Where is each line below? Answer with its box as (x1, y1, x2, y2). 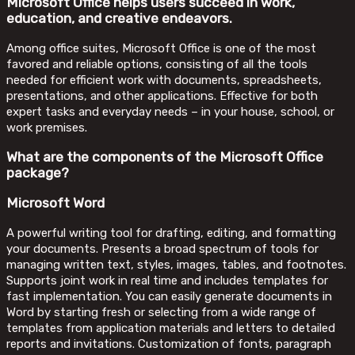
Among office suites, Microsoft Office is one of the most (6, 40, 316, 55)
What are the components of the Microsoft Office (6, 149, 323, 166)
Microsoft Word (6, 194, 105, 211)
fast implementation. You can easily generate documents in (6, 288, 332, 303)
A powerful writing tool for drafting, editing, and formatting (6, 225, 336, 240)
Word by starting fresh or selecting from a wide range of (6, 304, 316, 319)
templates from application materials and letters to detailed (6, 320, 335, 335)
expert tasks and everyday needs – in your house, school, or (6, 104, 334, 119)
